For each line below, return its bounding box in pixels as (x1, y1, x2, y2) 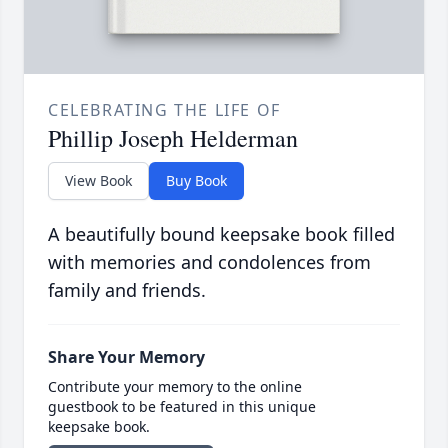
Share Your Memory (48, 346, 205, 369)
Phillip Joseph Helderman (48, 122, 298, 155)
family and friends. (48, 278, 206, 303)
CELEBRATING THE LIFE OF (48, 99, 281, 122)
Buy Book (166, 171, 227, 191)
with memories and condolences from (48, 250, 371, 275)
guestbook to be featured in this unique (48, 397, 316, 417)
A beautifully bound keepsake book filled (48, 222, 395, 247)
